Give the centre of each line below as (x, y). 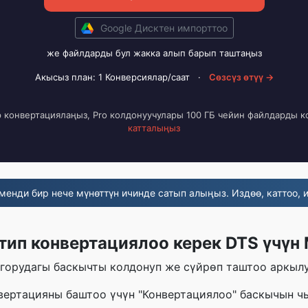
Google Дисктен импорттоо (164, 28)
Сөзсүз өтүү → (241, 77)
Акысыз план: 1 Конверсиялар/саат (112, 77)
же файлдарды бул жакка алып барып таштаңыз (154, 53)
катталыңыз (154, 128)
